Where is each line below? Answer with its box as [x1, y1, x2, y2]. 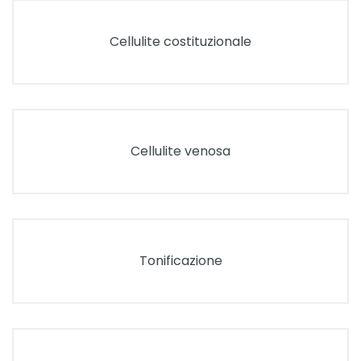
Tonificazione [139, 251, 222, 270]
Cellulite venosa [131, 142, 230, 160]
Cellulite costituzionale [110, 32, 251, 51]
